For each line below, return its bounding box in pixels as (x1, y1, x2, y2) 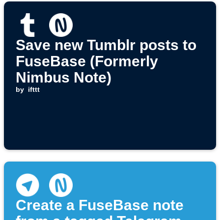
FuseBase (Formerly (16, 53, 158, 70)
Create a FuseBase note (16, 197, 184, 214)
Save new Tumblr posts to (16, 37, 196, 54)
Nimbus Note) (16, 69, 111, 86)
